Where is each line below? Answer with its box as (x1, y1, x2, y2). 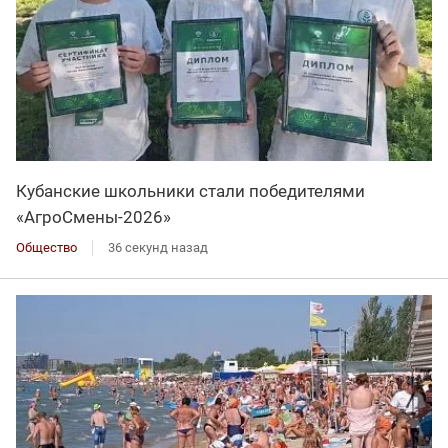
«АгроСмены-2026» (16, 206, 171, 227)
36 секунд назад (108, 239, 208, 255)
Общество (16, 239, 77, 255)
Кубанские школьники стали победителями (16, 180, 365, 201)
